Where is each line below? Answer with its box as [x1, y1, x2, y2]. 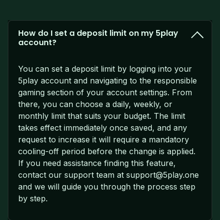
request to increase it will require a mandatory [18, 134, 189, 144]
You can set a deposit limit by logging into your [18, 63, 192, 74]
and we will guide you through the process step [18, 181, 195, 192]
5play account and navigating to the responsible [18, 75, 197, 85]
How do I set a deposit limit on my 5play [18, 27, 178, 39]
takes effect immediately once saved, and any [18, 122, 187, 133]
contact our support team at [18, 169, 126, 180]
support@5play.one [126, 169, 199, 180]
